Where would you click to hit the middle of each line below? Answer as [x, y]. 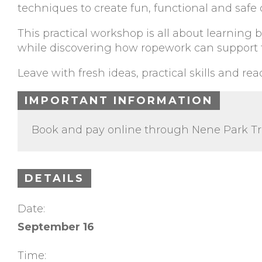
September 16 [56, 227]
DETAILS [54, 179]
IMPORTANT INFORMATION [119, 101]
